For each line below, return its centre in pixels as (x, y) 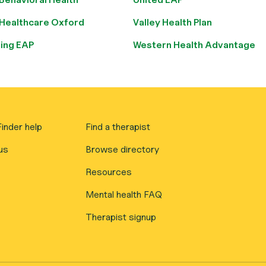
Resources (109, 172)
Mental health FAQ (124, 194)
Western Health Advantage (194, 45)
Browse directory (123, 149)
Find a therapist (118, 127)
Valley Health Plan (172, 22)
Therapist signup (121, 217)
